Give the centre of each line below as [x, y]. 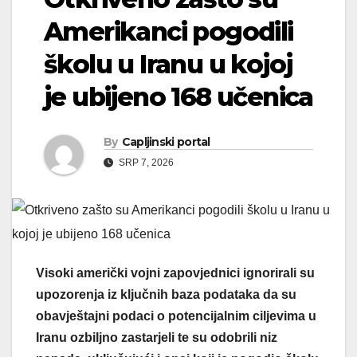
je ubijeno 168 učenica [178, 96]
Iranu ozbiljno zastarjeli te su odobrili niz [157, 338]
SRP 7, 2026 [145, 163]
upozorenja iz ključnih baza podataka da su [166, 295]
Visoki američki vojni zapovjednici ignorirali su [175, 273]
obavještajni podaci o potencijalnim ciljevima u [176, 316]
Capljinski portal [166, 142]
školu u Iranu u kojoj [168, 64]
